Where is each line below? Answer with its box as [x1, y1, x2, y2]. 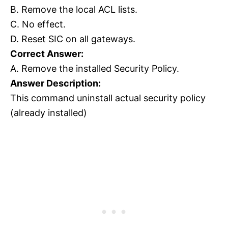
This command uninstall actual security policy [10, 93, 206, 104]
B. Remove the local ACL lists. [10, 4, 137, 15]
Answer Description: [10, 78, 101, 89]
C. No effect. [10, 19, 66, 30]
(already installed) [10, 107, 87, 119]
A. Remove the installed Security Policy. [10, 63, 179, 74]
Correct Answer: [10, 48, 83, 60]
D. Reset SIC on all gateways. [10, 34, 135, 45]
